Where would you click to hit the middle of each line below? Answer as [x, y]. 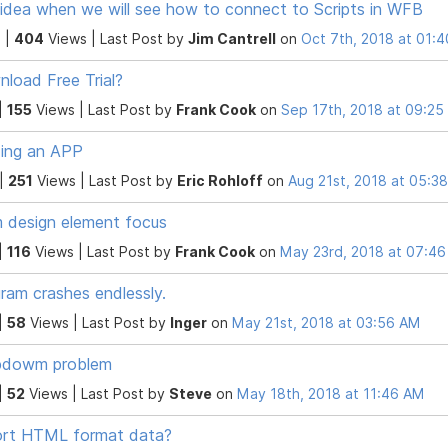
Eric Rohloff [220, 180]
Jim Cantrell [232, 38]
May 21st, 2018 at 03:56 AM [326, 322]
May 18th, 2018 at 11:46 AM [331, 393]
